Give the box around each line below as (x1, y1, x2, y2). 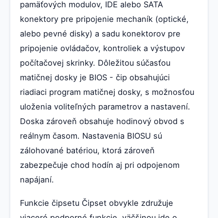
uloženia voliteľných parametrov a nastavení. (20, 101, 190, 111)
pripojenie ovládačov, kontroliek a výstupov (20, 43, 185, 53)
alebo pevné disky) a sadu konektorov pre (20, 28, 181, 38)
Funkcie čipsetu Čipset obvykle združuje (20, 198, 173, 208)
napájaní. (20, 174, 54, 184)
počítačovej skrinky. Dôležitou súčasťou (20, 57, 170, 68)
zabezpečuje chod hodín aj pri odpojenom (20, 160, 180, 170)
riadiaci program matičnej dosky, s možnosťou (20, 87, 194, 97)
